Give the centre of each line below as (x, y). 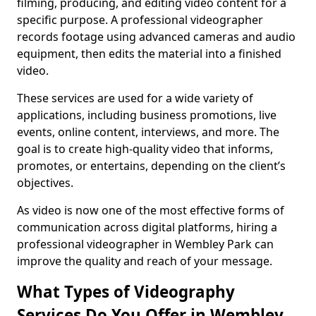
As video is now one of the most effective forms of (151, 210)
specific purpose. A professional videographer (140, 20)
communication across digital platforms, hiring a (147, 227)
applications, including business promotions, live (147, 115)
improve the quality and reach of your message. (145, 261)
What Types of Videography (126, 292)
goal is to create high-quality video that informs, (145, 149)
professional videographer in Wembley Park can (145, 244)
